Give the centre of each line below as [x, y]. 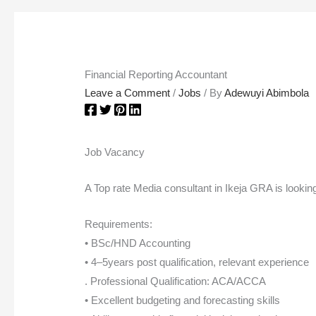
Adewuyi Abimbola [267, 93]
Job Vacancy [115, 152]
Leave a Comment [128, 93]
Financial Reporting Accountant [156, 75]
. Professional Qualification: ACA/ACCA [176, 281]
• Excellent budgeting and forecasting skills [183, 300]
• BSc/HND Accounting [138, 243]
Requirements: [119, 224]
